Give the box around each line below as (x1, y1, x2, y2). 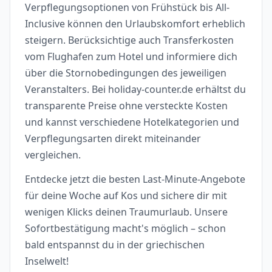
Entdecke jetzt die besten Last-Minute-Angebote (25, 172, 245, 186)
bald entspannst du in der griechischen (25, 237, 205, 251)
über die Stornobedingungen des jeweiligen (25, 66, 226, 80)
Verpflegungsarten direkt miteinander (25, 132, 201, 146)
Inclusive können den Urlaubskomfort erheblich (25, 17, 245, 31)
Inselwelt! (25, 254, 69, 268)
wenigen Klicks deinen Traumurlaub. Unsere (25, 205, 228, 219)
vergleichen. (25, 148, 81, 162)
